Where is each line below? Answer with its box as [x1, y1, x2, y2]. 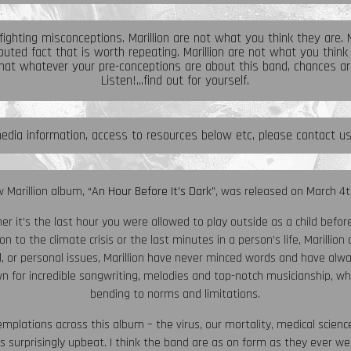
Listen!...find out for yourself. [101, 72, 250, 90]
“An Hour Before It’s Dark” [87, 183, 215, 201]
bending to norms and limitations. [90, 286, 261, 303]
